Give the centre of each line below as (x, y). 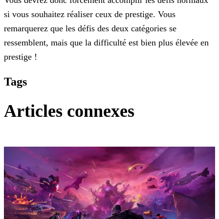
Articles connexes (69, 111)
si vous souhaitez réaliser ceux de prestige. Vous (90, 14)
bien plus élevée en (174, 42)
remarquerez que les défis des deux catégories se (90, 28)
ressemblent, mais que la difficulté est (71, 42)
